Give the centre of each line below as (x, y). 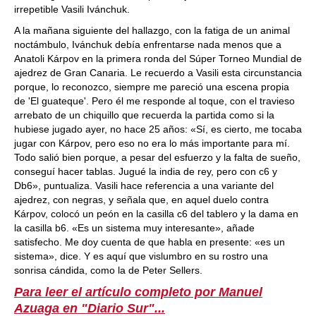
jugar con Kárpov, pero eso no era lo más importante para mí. (152, 143)
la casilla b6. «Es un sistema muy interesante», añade (134, 228)
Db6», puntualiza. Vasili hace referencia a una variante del (144, 186)
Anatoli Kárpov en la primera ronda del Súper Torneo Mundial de (158, 59)
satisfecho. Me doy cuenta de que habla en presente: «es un (150, 242)
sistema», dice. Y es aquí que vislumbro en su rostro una (141, 256)
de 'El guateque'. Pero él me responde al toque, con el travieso (154, 101)
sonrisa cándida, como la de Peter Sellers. (108, 270)
